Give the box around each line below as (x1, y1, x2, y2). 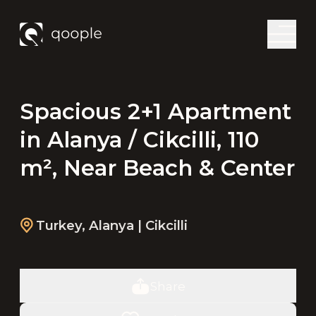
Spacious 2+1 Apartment (19, 97, 291, 125)
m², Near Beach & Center (19, 154, 295, 181)
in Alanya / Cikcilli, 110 (19, 126, 259, 153)
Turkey (35, 217, 82, 234)
